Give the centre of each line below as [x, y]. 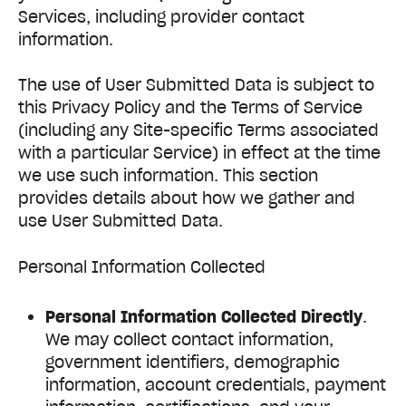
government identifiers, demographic [193, 362]
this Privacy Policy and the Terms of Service [190, 108]
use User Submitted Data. [121, 221]
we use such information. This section [168, 176]
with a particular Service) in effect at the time [199, 153]
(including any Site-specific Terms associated [198, 130]
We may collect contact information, [189, 339]
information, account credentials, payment [216, 384]
